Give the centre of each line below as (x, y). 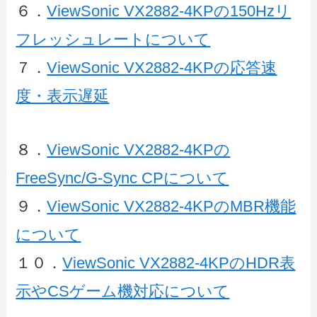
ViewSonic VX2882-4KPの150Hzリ (169, 11)
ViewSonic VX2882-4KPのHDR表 (179, 263)
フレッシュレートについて (113, 40)
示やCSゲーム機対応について (123, 292)
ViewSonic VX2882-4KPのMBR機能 (172, 207)
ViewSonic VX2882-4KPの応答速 (162, 68)
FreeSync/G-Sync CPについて (122, 178)
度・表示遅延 (63, 96)
